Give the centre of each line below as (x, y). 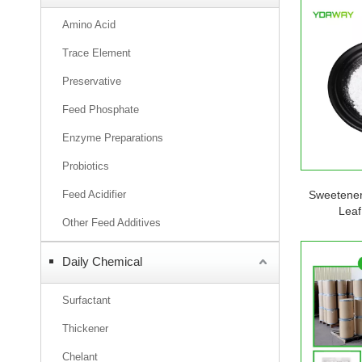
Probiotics (86, 166)
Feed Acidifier (94, 194)
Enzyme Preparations (113, 138)
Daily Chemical (102, 261)
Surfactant (86, 300)
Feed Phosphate (101, 109)
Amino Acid (89, 25)
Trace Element (97, 53)
